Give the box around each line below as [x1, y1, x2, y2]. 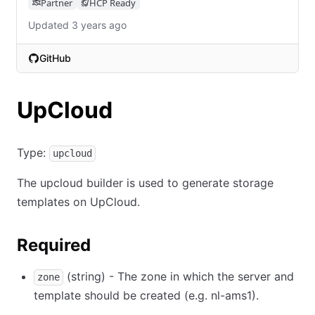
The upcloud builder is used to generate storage [17, 176, 274, 191]
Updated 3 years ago [28, 19, 127, 31]
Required [17, 235, 91, 256]
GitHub [39, 52, 71, 64]
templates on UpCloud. [17, 195, 140, 210]
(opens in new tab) [28, 66, 128, 80]
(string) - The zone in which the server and [63, 269, 294, 284]
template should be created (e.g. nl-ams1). [34, 288, 259, 303]
